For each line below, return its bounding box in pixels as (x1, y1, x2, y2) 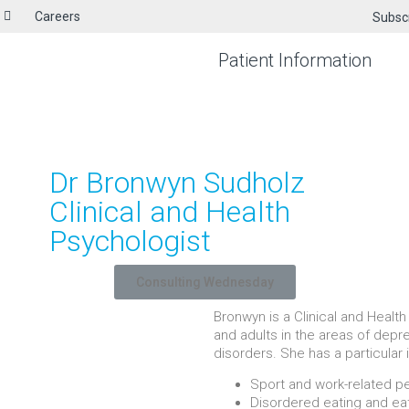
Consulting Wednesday (135, 275, 274, 289)
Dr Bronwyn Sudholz (48, 165, 305, 200)
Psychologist (48, 224, 211, 258)
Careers (35, 9, 80, 24)
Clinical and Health (48, 194, 290, 229)
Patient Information (217, 49, 372, 71)
